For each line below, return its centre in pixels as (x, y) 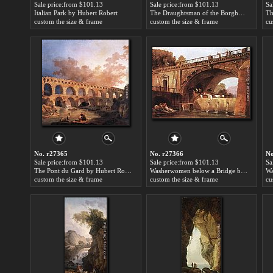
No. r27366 (167, 154)
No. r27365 (51, 154)
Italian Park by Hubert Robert (76, 13)
